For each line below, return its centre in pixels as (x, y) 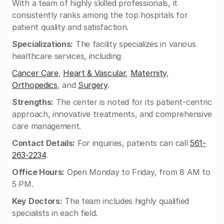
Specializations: (43, 44)
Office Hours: (38, 172)
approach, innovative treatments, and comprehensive (112, 114)
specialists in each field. (55, 213)
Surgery (92, 85)
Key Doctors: (37, 201)
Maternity (148, 73)
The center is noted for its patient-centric (133, 102)
